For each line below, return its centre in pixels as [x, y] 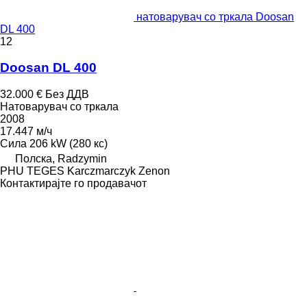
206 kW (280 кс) [69, 144]
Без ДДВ [67, 95]
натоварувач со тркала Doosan [215, 16]
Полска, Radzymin [61, 159]
